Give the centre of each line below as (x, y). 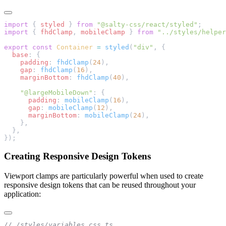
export (16, 47)
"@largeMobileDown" (48, 92)
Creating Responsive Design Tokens (77, 156)
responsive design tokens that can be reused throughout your (100, 185)
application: (22, 194)
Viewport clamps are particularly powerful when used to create (104, 176)
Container (73, 47)
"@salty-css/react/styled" (145, 24)
